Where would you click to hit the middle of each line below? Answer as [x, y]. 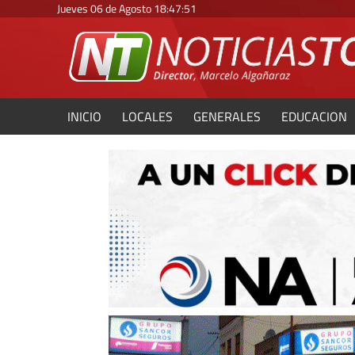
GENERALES [227, 116]
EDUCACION [314, 116]
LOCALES [147, 116]
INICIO [84, 116]
